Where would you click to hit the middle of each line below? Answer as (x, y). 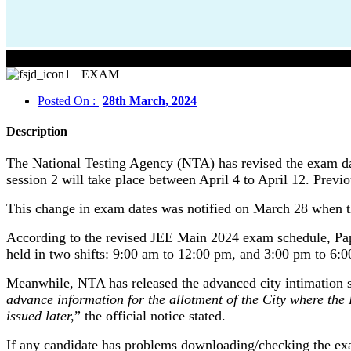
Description (37, 132)
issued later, (40, 316)
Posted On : (68, 100)
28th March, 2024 (150, 100)
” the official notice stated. (150, 316)
